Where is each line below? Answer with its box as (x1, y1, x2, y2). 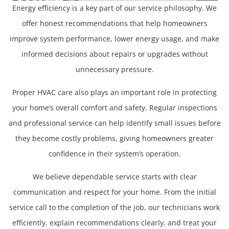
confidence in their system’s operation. (48, 149, 181, 159)
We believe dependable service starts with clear (32, 172, 197, 182)
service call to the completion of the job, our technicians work (9, 202, 220, 213)
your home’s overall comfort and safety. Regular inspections (12, 103, 217, 113)
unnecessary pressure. (75, 64, 154, 75)
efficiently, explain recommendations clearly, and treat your (12, 218, 217, 228)
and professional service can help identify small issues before (8, 118, 221, 128)
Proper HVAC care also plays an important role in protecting (12, 87, 217, 98)
